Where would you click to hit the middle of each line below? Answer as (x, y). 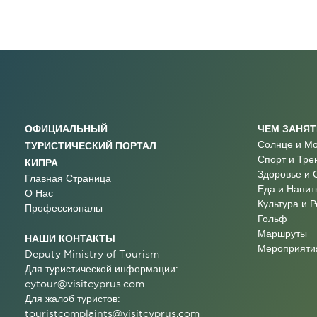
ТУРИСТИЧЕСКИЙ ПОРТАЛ (91, 145)
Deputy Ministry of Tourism (92, 254)
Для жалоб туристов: (73, 299)
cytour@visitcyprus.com (85, 284)
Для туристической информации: (102, 269)
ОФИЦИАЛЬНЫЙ (66, 128)
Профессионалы (64, 208)
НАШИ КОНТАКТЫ (70, 238)
